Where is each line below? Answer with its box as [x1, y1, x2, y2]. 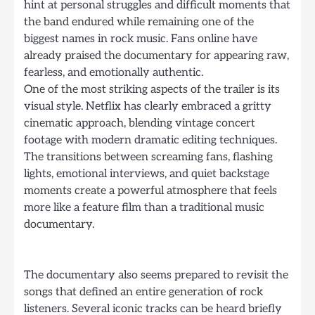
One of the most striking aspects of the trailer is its [24, 82, 280, 97]
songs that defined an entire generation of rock [24, 285, 263, 300]
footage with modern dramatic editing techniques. [24, 133, 277, 148]
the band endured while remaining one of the [24, 15, 254, 30]
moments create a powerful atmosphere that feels [24, 184, 277, 198]
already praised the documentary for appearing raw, [24, 49, 289, 63]
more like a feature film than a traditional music [24, 200, 264, 215]
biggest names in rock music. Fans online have [24, 32, 257, 46]
